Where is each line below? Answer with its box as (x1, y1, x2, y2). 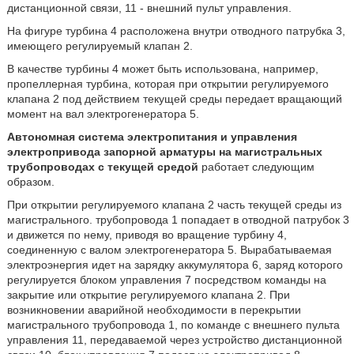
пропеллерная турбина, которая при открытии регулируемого (6, 77, 329, 90)
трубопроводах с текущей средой (6, 160, 198, 173)
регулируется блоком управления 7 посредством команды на (6, 273, 326, 286)
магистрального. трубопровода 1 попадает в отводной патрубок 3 (6, 213, 349, 226)
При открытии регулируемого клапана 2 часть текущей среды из (6, 198, 341, 211)
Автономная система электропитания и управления (6, 130, 297, 143)
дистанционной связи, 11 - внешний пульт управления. (6, 2, 292, 14)
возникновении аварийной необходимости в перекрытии (6, 303, 301, 316)
